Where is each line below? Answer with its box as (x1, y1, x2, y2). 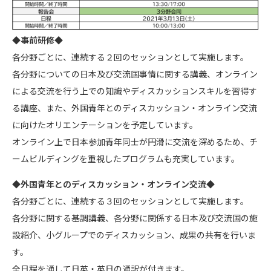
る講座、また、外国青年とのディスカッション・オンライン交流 (12, 101, 257, 114)
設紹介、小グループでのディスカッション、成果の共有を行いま (12, 228, 256, 241)
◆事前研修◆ (12, 33, 63, 46)
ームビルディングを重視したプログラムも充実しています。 (12, 152, 240, 165)
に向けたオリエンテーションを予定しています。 (12, 118, 198, 131)
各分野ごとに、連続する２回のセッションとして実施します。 (12, 50, 249, 63)
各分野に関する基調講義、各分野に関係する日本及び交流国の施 (12, 211, 258, 224)
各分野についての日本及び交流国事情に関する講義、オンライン (12, 67, 258, 80)
